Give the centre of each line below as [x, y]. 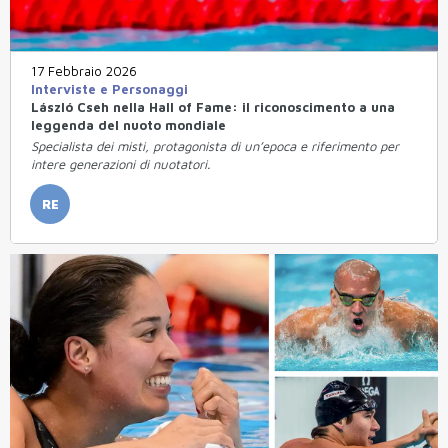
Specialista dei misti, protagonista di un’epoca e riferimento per [215, 145]
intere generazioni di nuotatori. [120, 163]
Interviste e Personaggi [109, 88]
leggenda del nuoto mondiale [128, 124]
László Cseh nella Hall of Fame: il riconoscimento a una [213, 106]
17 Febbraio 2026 [84, 70]
